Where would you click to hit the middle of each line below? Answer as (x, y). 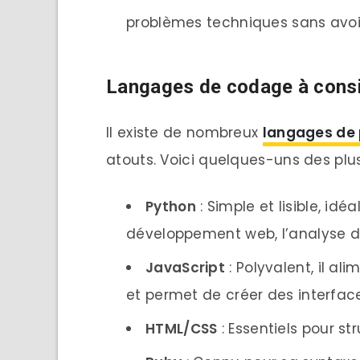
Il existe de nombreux (184, 133)
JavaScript (185, 268)
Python (171, 207)
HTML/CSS (182, 329)
